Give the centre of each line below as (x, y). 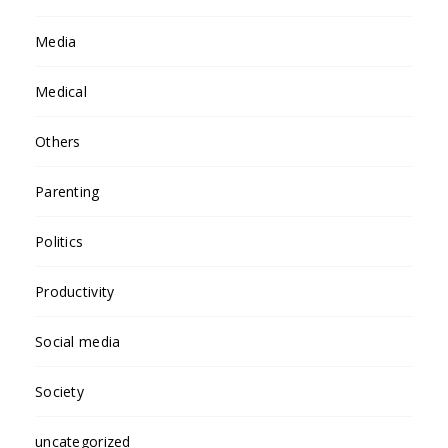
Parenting (67, 191)
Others (58, 141)
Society (59, 391)
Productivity (75, 291)
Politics (59, 241)
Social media (78, 341)
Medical (61, 91)
